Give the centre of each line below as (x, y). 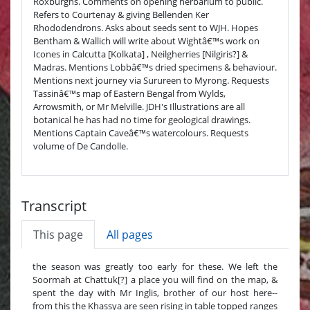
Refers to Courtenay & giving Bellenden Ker (121, 14)
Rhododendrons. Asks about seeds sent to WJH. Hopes (146, 27)
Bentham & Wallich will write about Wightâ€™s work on (146, 40)
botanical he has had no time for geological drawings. (142, 119)
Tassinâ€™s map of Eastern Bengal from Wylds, (129, 93)
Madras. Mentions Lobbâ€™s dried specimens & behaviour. (155, 67)
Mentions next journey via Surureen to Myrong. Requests (151, 80)
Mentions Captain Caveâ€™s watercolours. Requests (141, 133)
